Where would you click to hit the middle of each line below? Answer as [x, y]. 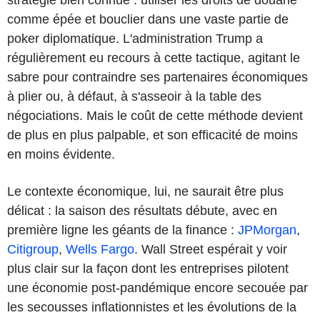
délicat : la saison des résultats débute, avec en [142, 210]
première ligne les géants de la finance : [122, 230]
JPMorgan [267, 230]
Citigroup [33, 249]
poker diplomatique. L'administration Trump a [135, 38]
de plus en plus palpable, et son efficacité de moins [152, 135]
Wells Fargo [100, 249]
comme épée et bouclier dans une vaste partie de [148, 19]
